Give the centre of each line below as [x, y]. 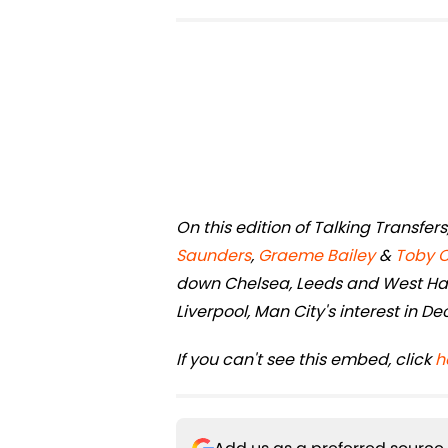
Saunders [213, 256]
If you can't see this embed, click [305, 360]
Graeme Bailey [316, 256]
